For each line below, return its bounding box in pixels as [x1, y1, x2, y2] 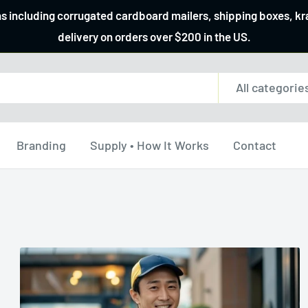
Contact [233, 137, 276, 153]
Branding [16, 137, 66, 153]
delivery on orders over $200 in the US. [57, 30, 251, 43]
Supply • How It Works [90, 137, 209, 153]
